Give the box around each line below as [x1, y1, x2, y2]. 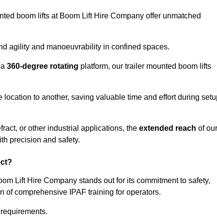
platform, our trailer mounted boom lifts [78, 62, 211, 71]
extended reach [139, 124, 196, 133]
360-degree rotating [7, 62, 78, 71]
